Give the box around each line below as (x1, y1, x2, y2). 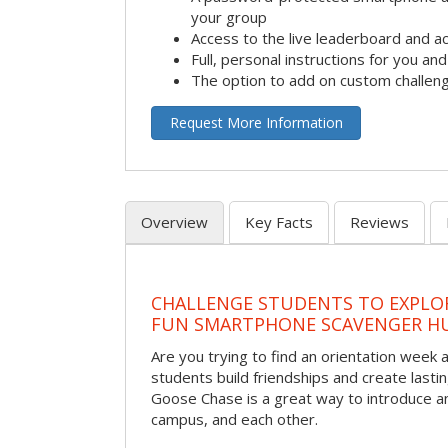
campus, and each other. (151, 408, 318, 429)
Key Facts (245, 211, 313, 232)
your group (191, 6, 267, 27)
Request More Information (169, 112, 343, 132)
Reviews (350, 211, 409, 232)
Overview (141, 211, 208, 232)
